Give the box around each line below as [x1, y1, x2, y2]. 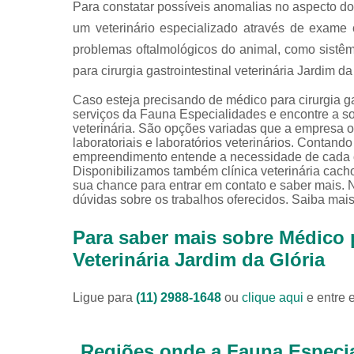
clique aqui [242, 290, 303, 304]
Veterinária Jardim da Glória [73, 248, 325, 270]
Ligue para [73, 290, 136, 304]
